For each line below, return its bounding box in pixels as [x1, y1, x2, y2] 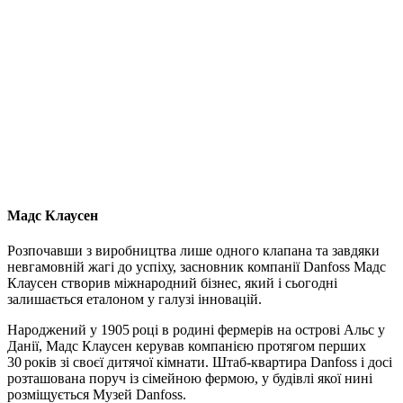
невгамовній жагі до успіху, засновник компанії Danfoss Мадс [7, 259, 386, 275]
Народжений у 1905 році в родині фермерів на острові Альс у [7, 322, 385, 338]
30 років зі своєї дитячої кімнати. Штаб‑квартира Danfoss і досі [7, 354, 392, 371]
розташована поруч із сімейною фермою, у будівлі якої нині [7, 371, 372, 387]
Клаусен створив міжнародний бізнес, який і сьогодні [7, 275, 337, 291]
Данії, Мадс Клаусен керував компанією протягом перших [7, 338, 366, 354]
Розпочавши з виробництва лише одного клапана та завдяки [7, 243, 380, 259]
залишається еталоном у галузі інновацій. [7, 291, 262, 308]
